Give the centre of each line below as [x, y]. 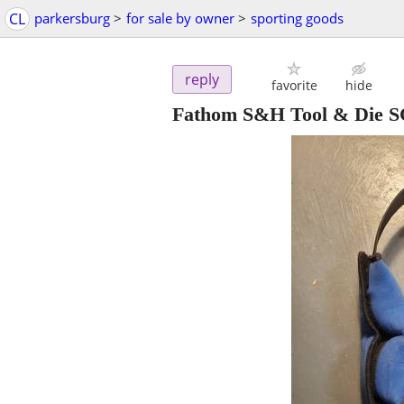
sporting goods [297, 18]
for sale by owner [180, 18]
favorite [294, 86]
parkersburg [72, 18]
